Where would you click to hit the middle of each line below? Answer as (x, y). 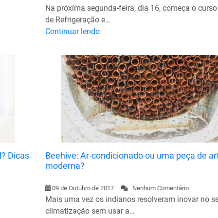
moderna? (65, 165)
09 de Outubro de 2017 (83, 188)
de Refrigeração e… (78, 19)
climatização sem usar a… (90, 211)
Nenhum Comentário (158, 188)
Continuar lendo (72, 31)
